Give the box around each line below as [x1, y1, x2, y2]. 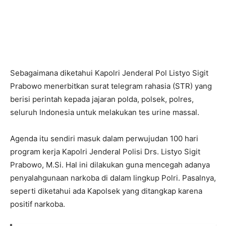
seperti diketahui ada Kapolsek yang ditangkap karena [10, 186, 202, 196]
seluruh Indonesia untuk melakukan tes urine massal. [10, 107, 199, 118]
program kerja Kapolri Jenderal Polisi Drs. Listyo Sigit [10, 147, 200, 157]
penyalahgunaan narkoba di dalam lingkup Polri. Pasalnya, [10, 173, 216, 183]
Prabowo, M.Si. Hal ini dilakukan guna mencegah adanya [10, 160, 210, 170]
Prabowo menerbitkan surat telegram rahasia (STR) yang [10, 81, 212, 91]
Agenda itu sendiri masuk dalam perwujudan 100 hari [10, 134, 198, 144]
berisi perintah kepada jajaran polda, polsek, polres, [10, 94, 194, 104]
